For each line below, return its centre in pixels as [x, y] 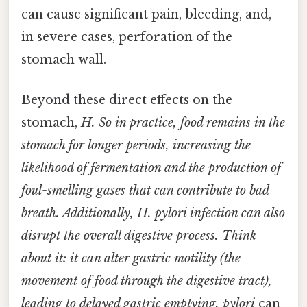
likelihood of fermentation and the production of [151, 168]
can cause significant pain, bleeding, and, [146, 14]
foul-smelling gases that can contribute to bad [145, 191]
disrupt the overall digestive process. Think [139, 236]
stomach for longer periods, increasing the [136, 146]
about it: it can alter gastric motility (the [131, 259]
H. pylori [162, 213]
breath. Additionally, [79, 213]
